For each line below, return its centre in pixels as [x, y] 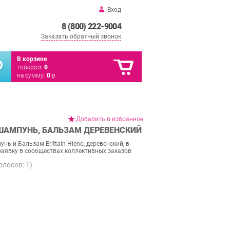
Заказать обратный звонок [81, 36]
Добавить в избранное [110, 119]
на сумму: [32, 75]
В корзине [32, 59]
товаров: [31, 67]
